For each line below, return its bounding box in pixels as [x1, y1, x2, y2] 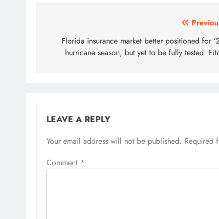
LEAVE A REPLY [46, 112, 110, 126]
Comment [46, 156, 80, 168]
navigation [45, 34, 103, 51]
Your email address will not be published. [46, 135, 182, 147]
